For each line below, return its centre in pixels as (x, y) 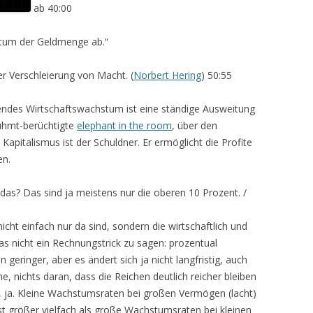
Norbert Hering (167, 75)
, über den (195, 125)
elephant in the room (124, 125)
